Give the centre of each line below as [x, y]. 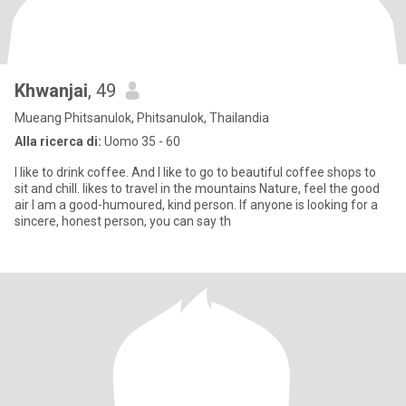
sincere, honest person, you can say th [123, 221]
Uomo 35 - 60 [141, 141]
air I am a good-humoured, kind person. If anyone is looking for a [26, 205]
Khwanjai [51, 91]
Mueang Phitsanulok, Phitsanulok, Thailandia [142, 118]
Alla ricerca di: [58, 141]
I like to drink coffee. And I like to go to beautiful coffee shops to [195, 172]
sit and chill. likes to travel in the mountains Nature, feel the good [197, 188]
